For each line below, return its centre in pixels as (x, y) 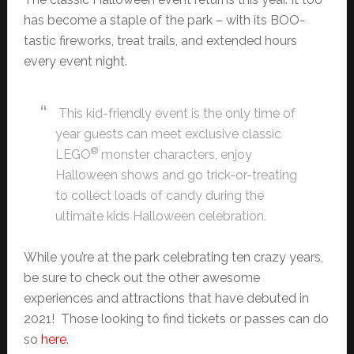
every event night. (75, 61)
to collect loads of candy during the (159, 195)
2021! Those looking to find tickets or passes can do (176, 318)
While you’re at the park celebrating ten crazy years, (173, 257)
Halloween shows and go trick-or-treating (176, 175)
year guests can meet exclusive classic (168, 134)
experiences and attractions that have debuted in (166, 298)
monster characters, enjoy (175, 154)
